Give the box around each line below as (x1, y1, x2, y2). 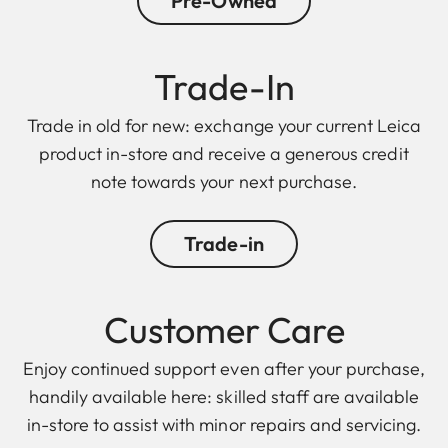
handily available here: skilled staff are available (28, 385, 420, 409)
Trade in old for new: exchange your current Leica (26, 114, 422, 138)
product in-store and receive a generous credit (39, 142, 409, 166)
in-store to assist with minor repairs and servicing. (26, 413, 422, 437)
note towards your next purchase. (91, 170, 357, 194)
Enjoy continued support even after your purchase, (22, 357, 426, 381)
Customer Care (103, 307, 345, 353)
